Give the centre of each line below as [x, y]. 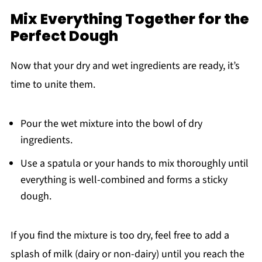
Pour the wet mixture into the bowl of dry [111, 124]
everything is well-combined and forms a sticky [124, 180]
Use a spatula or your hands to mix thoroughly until [134, 164]
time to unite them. [53, 85]
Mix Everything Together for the [130, 19]
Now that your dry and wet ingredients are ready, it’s [125, 66]
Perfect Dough [64, 36]
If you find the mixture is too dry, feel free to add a [120, 236]
